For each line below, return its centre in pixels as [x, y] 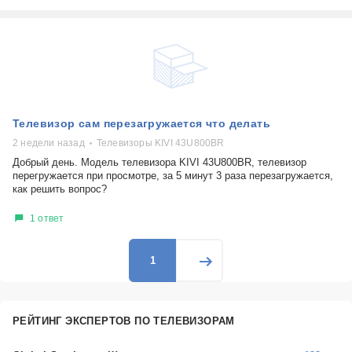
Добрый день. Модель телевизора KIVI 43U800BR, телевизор [159, 162]
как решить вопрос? [60, 189]
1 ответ [47, 218]
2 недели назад [49, 143]
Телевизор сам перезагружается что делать [141, 123]
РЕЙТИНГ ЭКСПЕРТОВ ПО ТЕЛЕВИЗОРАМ [124, 321]
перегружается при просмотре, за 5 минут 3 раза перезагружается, [173, 176]
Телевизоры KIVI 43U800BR [160, 143]
